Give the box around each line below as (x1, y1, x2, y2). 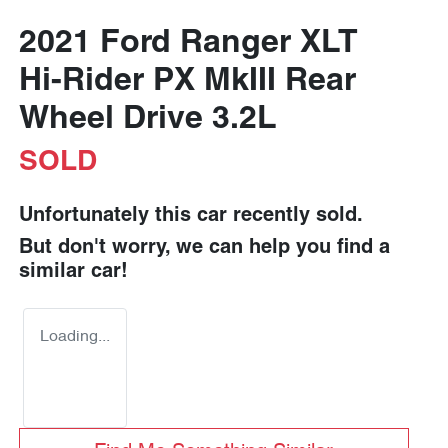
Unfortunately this (19, 207, 197, 225)
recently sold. (227, 207, 363, 225)
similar (19, 263, 91, 281)
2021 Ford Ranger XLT (19, 29, 358, 59)
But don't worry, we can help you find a (19, 239, 390, 257)
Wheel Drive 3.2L (19, 105, 277, 135)
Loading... (40, 329, 110, 345)
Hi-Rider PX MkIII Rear (19, 67, 356, 97)
